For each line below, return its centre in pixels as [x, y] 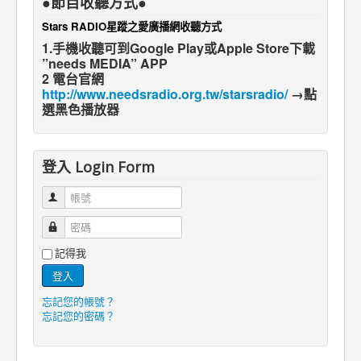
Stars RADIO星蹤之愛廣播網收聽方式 [132, 26]
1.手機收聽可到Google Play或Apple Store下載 [178, 48]
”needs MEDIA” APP [105, 63]
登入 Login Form [98, 166]
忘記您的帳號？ [79, 301]
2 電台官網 [73, 78]
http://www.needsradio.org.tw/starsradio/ [165, 93]
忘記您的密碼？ [79, 315]
